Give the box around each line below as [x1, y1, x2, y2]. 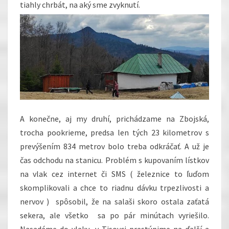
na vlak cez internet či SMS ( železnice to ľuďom [20, 168, 209, 179]
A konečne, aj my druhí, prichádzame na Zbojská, [20, 113, 209, 124]
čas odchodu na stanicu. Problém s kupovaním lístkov [20, 154, 209, 165]
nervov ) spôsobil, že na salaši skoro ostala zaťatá [20, 196, 209, 207]
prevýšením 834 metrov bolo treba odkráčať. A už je [20, 141, 209, 151]
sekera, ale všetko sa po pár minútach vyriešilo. [20, 210, 209, 220]
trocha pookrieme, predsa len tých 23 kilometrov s [20, 127, 209, 138]
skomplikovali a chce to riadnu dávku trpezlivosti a [20, 182, 209, 193]
